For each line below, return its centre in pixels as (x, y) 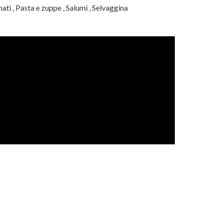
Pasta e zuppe (39, 8)
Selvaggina (110, 8)
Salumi (77, 8)
